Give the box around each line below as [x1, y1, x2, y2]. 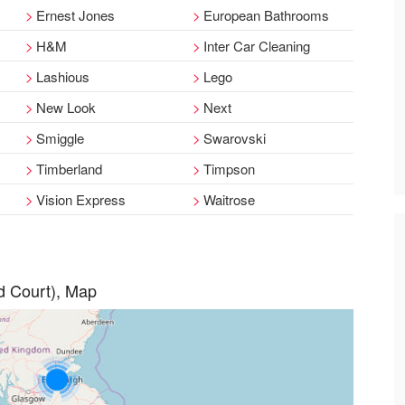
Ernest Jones [35, 5, 115, 24]
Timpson [203, 159, 256, 178]
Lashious [35, 67, 89, 86]
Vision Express [35, 190, 126, 209]
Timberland [35, 159, 102, 178]
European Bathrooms [203, 5, 330, 24]
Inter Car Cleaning [203, 36, 311, 55]
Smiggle [35, 128, 84, 147]
